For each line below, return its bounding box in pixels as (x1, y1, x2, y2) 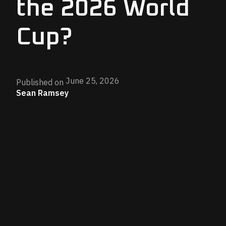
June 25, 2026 (66, 75, 120, 86)
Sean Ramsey (16, 87, 69, 98)
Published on (16, 77, 64, 87)
